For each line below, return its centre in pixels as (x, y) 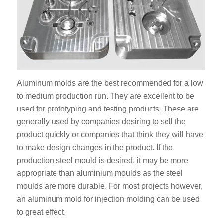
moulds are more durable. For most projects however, (110, 186)
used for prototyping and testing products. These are (108, 109)
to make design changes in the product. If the (95, 148)
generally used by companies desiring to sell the (101, 122)
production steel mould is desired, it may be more (102, 161)
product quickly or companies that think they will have (110, 135)
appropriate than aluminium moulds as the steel (100, 173)
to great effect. (41, 212)
